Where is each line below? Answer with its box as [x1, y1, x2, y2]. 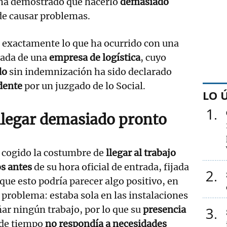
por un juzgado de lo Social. [24, 80, 146, 92]
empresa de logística [47, 51, 141, 63]
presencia [143, 203, 186, 215]
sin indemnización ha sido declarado [9, 65, 172, 78]
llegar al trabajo [104, 146, 176, 159]
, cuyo [140, 51, 167, 63]
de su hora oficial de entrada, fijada [32, 161, 189, 173]
